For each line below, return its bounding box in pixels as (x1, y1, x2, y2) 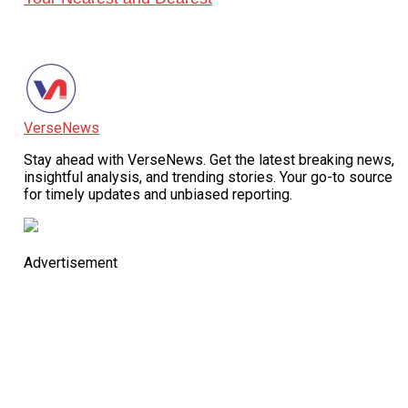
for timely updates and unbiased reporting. (23, 185, 292, 203)
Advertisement (23, 253, 117, 271)
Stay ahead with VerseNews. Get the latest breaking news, (23, 150, 394, 168)
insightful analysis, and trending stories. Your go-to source (23, 168, 393, 186)
